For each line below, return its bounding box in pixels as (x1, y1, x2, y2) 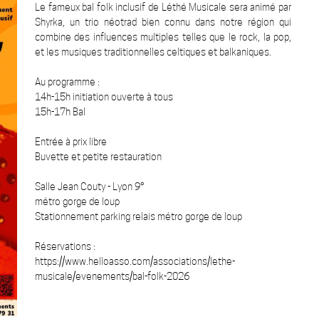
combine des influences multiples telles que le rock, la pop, (35, 31, 291, 43)
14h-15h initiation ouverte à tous (35, 91, 173, 103)
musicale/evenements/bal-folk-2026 (35, 271, 189, 282)
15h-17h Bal (35, 106, 85, 117)
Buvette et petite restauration (35, 151, 162, 162)
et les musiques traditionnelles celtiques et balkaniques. (35, 46, 271, 58)
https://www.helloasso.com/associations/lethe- (35, 256, 235, 267)
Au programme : (35, 76, 100, 88)
